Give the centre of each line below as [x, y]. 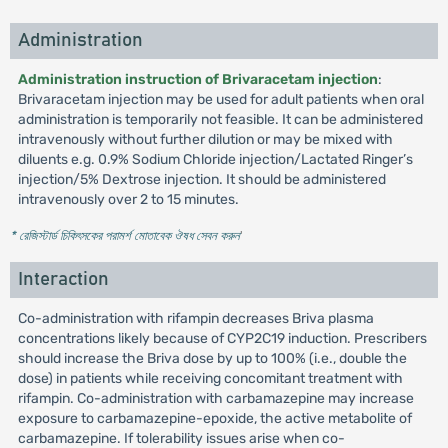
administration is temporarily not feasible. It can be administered [220, 119]
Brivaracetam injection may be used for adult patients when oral [220, 99]
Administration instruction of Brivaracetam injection [197, 79]
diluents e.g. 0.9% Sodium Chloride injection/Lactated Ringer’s [215, 159]
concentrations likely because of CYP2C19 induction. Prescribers [222, 338]
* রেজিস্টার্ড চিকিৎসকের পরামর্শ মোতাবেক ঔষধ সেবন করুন [124, 235]
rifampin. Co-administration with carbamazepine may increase [215, 398]
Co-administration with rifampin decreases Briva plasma [195, 318]
